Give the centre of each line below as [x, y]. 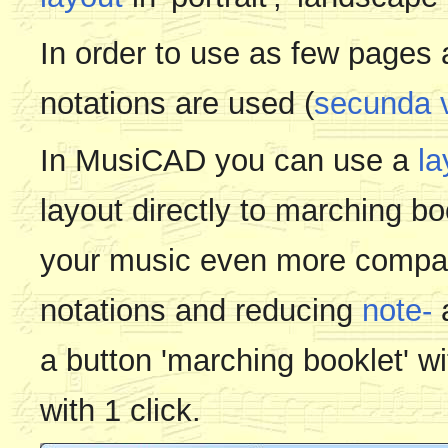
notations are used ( [177, 104]
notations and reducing [201, 311]
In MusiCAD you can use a [229, 161]
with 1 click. [120, 411]
